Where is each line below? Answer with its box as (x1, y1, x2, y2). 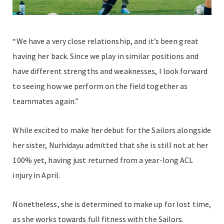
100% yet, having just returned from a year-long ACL (12, 154, 193, 165)
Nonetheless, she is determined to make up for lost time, (12, 198, 211, 209)
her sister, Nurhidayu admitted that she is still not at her (12, 139, 208, 150)
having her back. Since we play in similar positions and (12, 50, 198, 61)
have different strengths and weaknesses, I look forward (12, 65, 207, 76)
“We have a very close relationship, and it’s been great (12, 35, 198, 46)
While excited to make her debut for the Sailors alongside (12, 124, 211, 135)
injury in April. (12, 169, 60, 180)
